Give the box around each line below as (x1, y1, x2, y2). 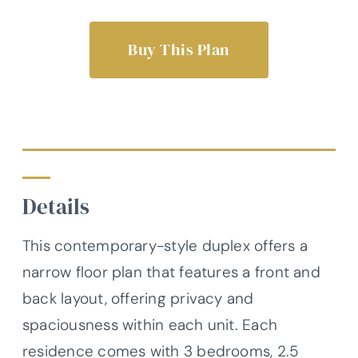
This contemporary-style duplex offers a (22, 235, 308, 256)
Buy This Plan (128, 38, 230, 62)
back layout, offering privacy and (22, 288, 254, 308)
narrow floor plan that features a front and (22, 261, 320, 282)
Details (22, 192, 89, 222)
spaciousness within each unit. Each (22, 314, 278, 335)
